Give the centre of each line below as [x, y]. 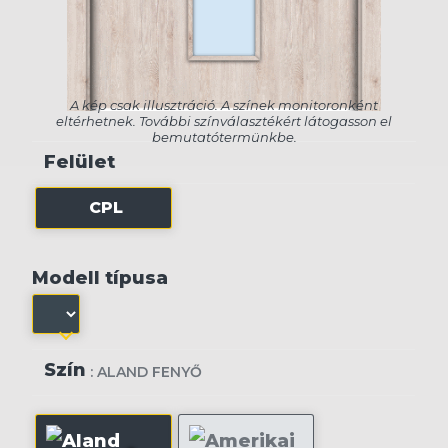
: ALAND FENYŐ [146, 372]
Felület [80, 162]
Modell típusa [100, 278]
